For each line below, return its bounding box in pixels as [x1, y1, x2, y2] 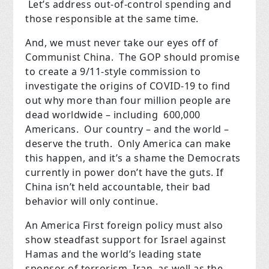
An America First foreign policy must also [25, 219, 223, 232]
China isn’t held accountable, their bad [25, 180, 211, 194]
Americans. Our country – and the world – [25, 122, 229, 136]
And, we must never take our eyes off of [25, 36, 219, 50]
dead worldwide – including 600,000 [25, 108, 201, 122]
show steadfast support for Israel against [25, 233, 226, 247]
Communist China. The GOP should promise [25, 50, 240, 64]
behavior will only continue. [25, 195, 159, 208]
